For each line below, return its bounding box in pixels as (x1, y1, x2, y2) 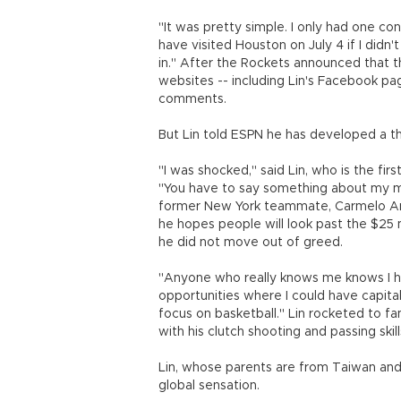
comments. (158, 93, 226, 106)
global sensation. (158, 380, 260, 392)
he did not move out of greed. (158, 236, 343, 249)
